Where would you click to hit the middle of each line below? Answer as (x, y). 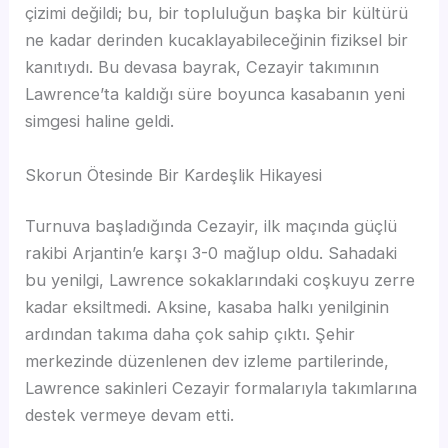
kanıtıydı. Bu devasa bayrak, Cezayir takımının (202, 67)
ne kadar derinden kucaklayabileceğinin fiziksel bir (217, 40)
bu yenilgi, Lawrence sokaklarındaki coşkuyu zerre (220, 280)
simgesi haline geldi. (100, 121)
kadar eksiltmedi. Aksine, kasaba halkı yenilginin (207, 307)
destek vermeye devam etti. (130, 415)
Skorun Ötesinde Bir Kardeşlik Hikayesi (174, 174)
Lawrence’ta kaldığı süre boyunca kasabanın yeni (215, 94)
